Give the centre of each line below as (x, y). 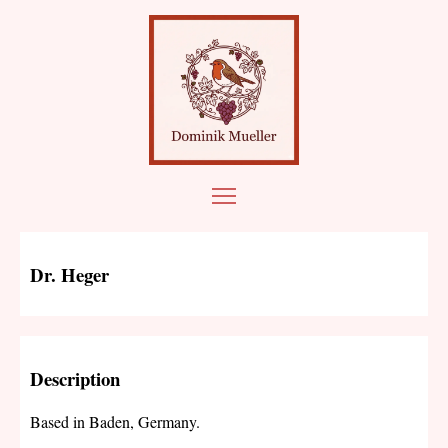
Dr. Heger (69, 274)
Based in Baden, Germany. (115, 421)
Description (75, 379)
